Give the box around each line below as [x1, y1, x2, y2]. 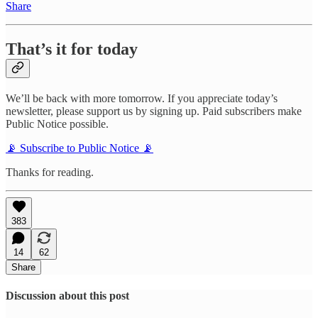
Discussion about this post [6, 290, 129, 302]
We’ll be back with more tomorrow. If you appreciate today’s [6, 92, 278, 105]
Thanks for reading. [6, 166, 94, 179]
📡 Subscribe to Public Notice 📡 [6, 142, 153, 155]
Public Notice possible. [6, 118, 109, 131]
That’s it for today [6, 40, 138, 59]
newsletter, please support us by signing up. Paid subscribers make [6, 105, 302, 118]
